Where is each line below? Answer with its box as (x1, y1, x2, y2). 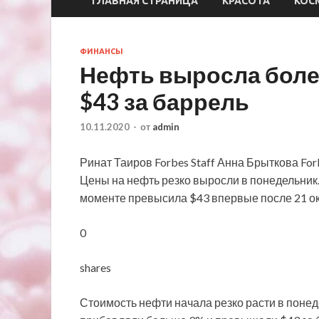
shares (80, 261, 111, 275)
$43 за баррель (80, 87, 249, 115)
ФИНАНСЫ (80, 46, 123, 56)
